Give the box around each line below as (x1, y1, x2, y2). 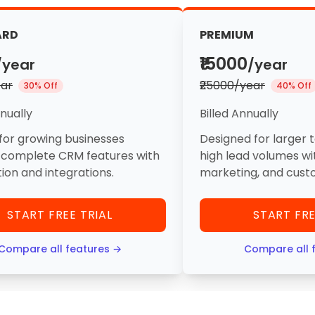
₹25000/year (200, 77, 265, 94)
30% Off (24, 79, 58, 91)
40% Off (276, 79, 311, 91)
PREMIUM (200, 27, 254, 43)
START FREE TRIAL (7, 207, 112, 223)
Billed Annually (200, 105, 278, 122)
